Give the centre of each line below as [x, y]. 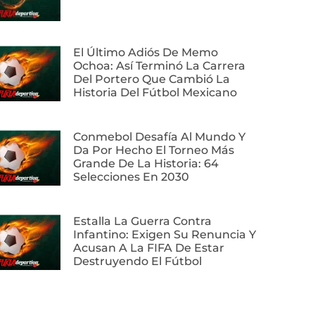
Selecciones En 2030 [131, 177]
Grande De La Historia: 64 [146, 164]
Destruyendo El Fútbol [137, 262]
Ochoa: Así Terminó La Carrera [159, 66]
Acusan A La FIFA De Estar [149, 248]
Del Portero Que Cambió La [152, 79]
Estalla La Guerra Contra [142, 221]
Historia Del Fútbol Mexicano [155, 93]
